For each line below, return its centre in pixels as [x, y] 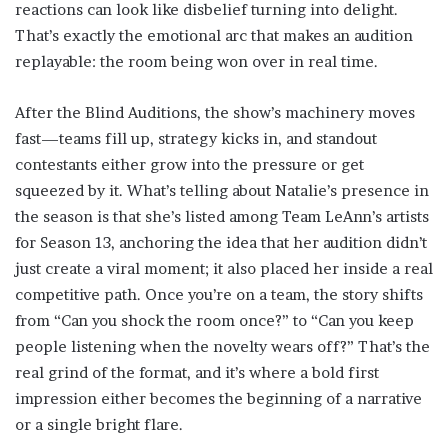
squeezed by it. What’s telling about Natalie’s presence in [222, 191]
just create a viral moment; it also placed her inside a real [224, 269]
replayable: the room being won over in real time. [196, 62]
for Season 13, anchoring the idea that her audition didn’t [221, 243]
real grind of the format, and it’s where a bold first [197, 373]
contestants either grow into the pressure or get [189, 165]
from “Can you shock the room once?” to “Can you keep [214, 321]
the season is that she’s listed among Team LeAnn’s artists [222, 217]
